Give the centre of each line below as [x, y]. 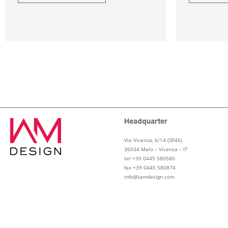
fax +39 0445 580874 [150, 168]
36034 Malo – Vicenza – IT [156, 149]
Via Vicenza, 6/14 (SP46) [153, 140]
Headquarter [146, 122]
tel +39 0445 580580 [149, 159]
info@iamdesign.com [149, 177]
